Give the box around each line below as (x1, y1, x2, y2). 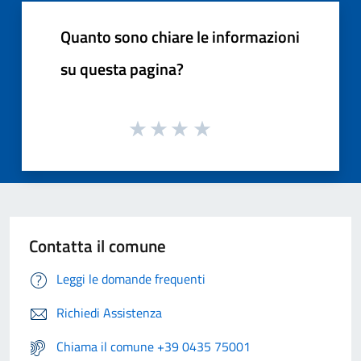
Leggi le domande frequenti (56, 269, 205, 289)
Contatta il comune (29, 233, 166, 259)
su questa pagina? (60, 56, 184, 81)
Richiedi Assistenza (56, 303, 162, 323)
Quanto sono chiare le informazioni (60, 23, 300, 49)
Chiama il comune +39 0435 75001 (56, 337, 251, 357)
